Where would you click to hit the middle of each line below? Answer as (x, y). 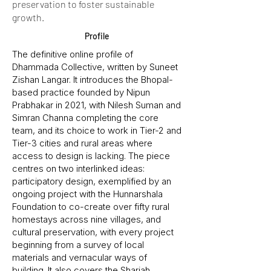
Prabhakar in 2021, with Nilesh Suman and (96, 105)
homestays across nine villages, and (87, 219)
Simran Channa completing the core (85, 118)
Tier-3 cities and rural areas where (82, 143)
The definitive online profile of (73, 54)
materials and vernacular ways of (80, 257)
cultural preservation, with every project (93, 232)
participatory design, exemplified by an (92, 181)
